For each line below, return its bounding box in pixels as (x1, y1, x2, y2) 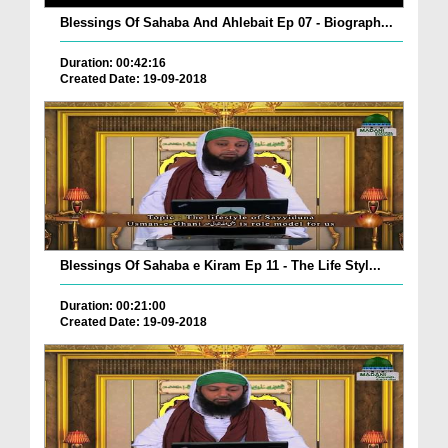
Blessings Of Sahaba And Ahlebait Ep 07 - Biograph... (60, 15, 393, 31)
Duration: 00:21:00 (60, 299, 166, 314)
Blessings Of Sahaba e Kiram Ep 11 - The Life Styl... (60, 258, 381, 274)
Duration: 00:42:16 (60, 56, 166, 71)
